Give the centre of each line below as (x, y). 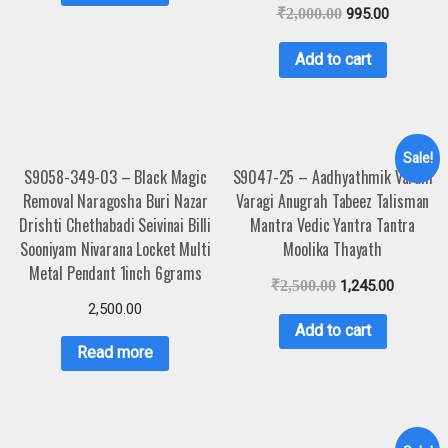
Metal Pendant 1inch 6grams (115, 272)
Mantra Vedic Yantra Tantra (333, 224)
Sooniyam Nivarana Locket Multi (115, 248)
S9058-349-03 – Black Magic (115, 176)
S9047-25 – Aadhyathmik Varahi (332, 176)
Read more (115, 353)
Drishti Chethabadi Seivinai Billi (115, 224)
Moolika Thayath (332, 248)
